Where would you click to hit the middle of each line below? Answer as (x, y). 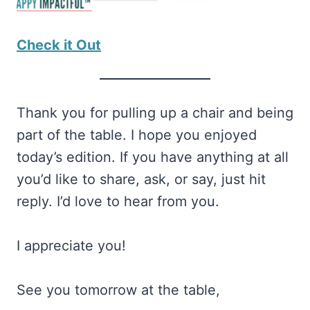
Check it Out (59, 45)
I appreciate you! (71, 246)
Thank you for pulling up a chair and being (155, 113)
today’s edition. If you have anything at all (153, 157)
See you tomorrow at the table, (118, 290)
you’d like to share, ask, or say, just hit (141, 180)
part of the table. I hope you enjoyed (137, 135)
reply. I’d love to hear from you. (118, 202)
